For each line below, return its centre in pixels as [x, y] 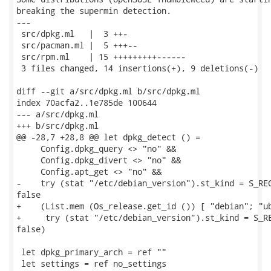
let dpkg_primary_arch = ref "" [91, 252]
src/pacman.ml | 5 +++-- [77, 45]
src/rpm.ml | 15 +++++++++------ [101, 57]
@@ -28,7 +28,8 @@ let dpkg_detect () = [108, 137]
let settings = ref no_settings [91, 263]
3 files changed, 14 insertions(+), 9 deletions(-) [137, 68]
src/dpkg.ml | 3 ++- [72, 34]
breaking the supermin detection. [94, 11]
